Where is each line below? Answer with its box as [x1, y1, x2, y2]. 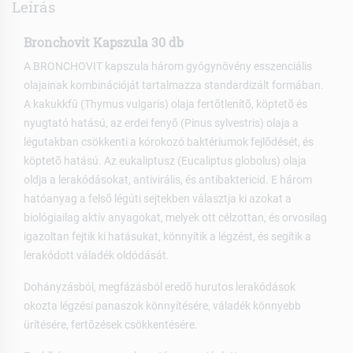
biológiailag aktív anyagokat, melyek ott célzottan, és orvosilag [24, 211, 327, 225]
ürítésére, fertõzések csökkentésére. [24, 318, 198, 332]
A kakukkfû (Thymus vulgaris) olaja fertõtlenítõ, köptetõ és [24, 98, 307, 111]
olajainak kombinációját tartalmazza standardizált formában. [24, 79, 324, 92]
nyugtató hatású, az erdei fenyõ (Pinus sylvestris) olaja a [24, 117, 299, 130]
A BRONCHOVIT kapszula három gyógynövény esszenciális [24, 60, 312, 73]
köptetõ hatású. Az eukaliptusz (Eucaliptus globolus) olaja [24, 154, 307, 168]
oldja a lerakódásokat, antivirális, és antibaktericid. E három [24, 173, 312, 187]
